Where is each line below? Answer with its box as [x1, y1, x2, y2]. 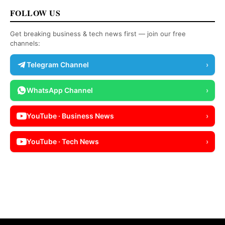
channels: [10, 39, 40, 48]
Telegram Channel [27, 60, 89, 69]
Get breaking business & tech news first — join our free [10, 30, 186, 38]
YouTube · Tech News [27, 137, 99, 146]
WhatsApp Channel [27, 86, 93, 95]
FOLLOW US [10, 7, 61, 19]
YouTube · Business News [27, 111, 114, 121]
